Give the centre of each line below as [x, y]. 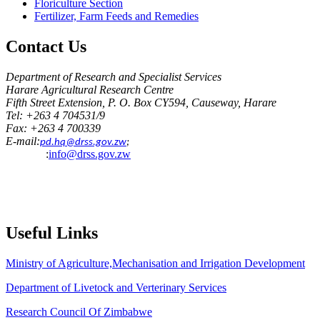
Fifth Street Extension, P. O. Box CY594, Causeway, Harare [141, 103]
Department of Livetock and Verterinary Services [116, 288]
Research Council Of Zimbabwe [79, 312]
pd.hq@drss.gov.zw [83, 143]
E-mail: [23, 141]
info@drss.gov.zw [90, 154]
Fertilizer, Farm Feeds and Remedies [116, 16]
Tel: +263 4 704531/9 [55, 116]
